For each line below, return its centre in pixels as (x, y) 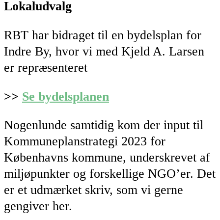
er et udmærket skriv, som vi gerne (94, 190)
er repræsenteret (46, 67)
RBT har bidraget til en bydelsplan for (103, 35)
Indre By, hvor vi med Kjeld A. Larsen (104, 51)
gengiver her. (38, 206)
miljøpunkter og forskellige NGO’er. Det (110, 174)
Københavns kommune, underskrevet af (107, 158)
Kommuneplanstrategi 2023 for (85, 141)
